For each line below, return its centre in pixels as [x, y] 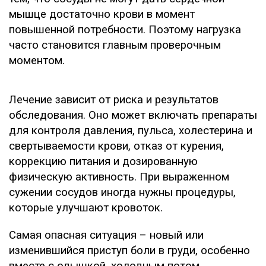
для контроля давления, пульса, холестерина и [131, 130]
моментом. [37, 60]
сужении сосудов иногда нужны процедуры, [122, 192]
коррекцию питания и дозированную [103, 161]
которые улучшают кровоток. [86, 208]
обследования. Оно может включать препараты [133, 115]
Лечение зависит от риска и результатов [114, 99]
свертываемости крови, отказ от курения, [116, 146]
